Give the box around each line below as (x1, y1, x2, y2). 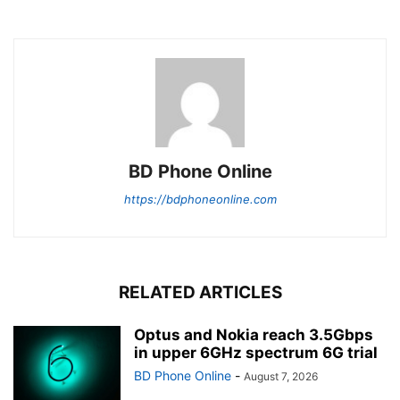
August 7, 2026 (244, 370, 318, 384)
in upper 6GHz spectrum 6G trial (134, 344, 378, 362)
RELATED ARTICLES (118, 282, 282, 304)
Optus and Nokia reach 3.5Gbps (134, 326, 373, 345)
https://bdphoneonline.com (123, 192, 277, 207)
